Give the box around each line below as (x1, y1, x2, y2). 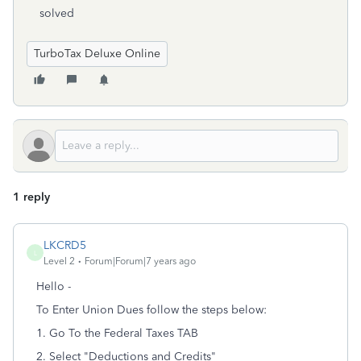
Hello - (36, 280, 71, 293)
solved (39, 6, 74, 20)
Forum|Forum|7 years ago (85, 255, 196, 267)
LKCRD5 (44, 239, 86, 252)
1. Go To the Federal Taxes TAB (36, 326, 198, 340)
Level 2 (44, 255, 75, 267)
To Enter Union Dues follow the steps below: (36, 303, 267, 317)
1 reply (13, 190, 50, 204)
